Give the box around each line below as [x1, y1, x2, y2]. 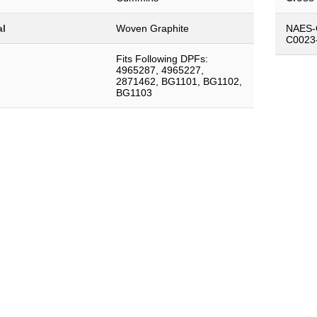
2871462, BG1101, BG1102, [116, 76, 242, 88]
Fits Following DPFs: [116, 53, 208, 65]
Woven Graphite [116, 23, 189, 35]
